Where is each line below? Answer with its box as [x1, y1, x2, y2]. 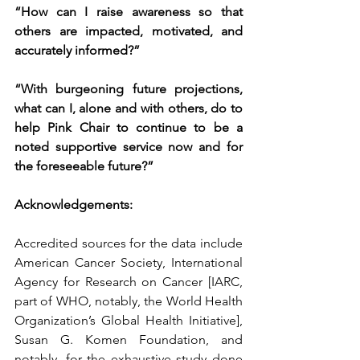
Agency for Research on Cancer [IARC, [14, 274, 243, 290]
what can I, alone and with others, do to [14, 100, 243, 117]
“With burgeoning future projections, [14, 81, 243, 97]
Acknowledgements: [14, 197, 133, 213]
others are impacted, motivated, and [14, 23, 243, 39]
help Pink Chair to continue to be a [14, 120, 243, 136]
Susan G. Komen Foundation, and [14, 332, 243, 348]
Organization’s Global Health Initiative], [14, 313, 243, 329]
